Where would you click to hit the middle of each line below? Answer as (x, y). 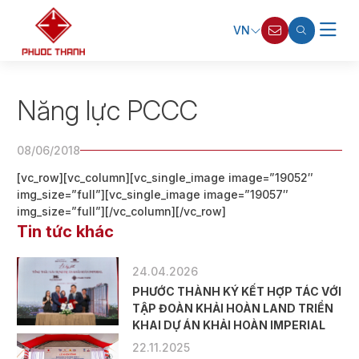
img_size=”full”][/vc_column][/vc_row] (122, 212)
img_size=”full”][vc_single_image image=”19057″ (153, 195)
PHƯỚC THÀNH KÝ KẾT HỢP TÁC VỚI (237, 292)
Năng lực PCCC (108, 110)
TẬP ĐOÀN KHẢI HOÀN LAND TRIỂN (233, 309)
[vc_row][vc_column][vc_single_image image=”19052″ (165, 178)
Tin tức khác (66, 232)
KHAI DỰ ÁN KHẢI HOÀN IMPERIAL (229, 325)
